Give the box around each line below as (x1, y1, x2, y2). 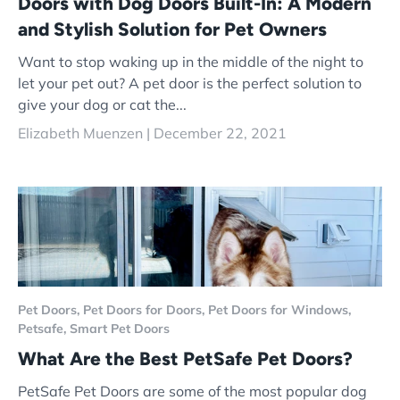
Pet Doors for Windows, (208, 301, 351, 318)
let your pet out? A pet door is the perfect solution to (18, 74, 362, 93)
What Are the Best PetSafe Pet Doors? (18, 346, 353, 370)
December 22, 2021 (154, 124, 287, 143)
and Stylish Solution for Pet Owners (18, 17, 327, 40)
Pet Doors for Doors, (83, 301, 208, 318)
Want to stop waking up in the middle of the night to (18, 53, 363, 71)
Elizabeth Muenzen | (18, 124, 154, 143)
